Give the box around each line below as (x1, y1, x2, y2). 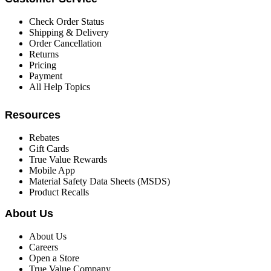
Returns (29, 49, 59, 60)
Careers (29, 242, 58, 253)
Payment (29, 71, 62, 82)
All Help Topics (29, 82, 90, 93)
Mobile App (29, 165, 75, 176)
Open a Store (29, 253, 79, 264)
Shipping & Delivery (29, 27, 109, 38)
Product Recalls (29, 187, 89, 198)
